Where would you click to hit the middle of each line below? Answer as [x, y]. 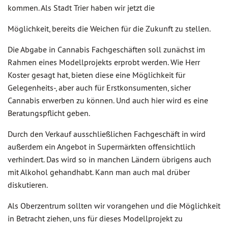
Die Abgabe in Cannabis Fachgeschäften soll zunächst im [106, 49]
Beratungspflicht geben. [49, 113]
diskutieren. [28, 185]
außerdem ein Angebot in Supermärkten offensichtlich [102, 147]
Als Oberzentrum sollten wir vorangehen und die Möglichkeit [114, 206]
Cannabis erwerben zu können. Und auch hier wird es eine [108, 100]
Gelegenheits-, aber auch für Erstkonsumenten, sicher [99, 88]
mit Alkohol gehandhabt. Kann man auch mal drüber [99, 172]
